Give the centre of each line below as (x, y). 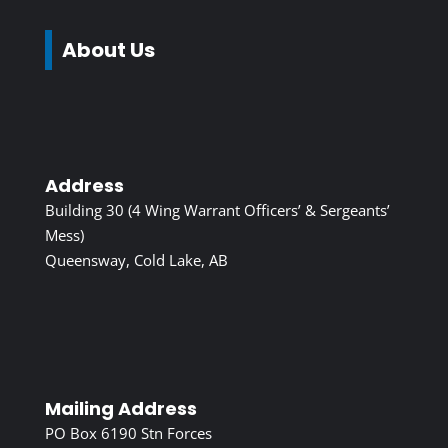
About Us (108, 50)
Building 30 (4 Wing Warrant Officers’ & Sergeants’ (217, 210)
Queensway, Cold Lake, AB (136, 260)
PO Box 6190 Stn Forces (128, 433)
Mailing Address (120, 409)
